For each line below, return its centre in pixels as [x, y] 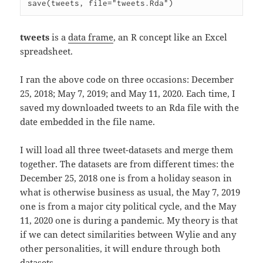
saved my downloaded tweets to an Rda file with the [130, 108]
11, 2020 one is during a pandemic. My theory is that [129, 220]
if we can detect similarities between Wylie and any [128, 235]
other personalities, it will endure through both [121, 249]
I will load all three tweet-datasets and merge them [127, 150]
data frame [91, 37]
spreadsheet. [47, 51]
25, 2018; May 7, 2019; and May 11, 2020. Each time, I [128, 94]
